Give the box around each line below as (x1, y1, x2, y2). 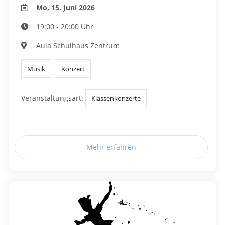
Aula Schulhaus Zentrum (36, 41, 120, 51)
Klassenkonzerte (91, 94, 141, 103)
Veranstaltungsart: (21, 93, 83, 103)
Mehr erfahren (86, 142, 137, 152)
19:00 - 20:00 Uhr (36, 22, 94, 32)
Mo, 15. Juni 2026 (36, 3, 95, 13)
